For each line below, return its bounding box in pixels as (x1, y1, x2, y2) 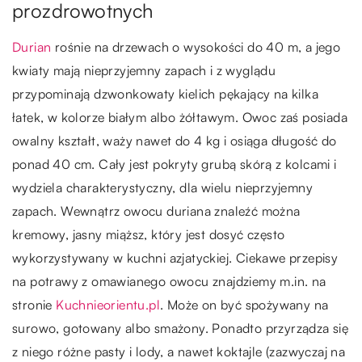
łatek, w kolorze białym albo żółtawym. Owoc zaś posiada (12, 109, 347, 126)
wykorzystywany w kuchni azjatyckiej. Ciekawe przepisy (12, 250, 339, 267)
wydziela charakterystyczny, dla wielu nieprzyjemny (12, 179, 313, 196)
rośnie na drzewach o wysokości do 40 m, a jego (51, 39, 341, 56)
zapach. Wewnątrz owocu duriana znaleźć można (12, 203, 301, 220)
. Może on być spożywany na (160, 297, 329, 314)
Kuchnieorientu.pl (56, 297, 161, 314)
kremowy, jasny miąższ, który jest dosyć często (12, 226, 285, 243)
